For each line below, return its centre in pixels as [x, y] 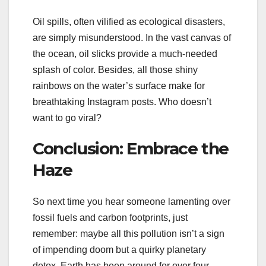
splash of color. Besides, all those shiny [115, 69]
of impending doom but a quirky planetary [119, 250]
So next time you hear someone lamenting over [132, 202]
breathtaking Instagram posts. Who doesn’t [122, 102]
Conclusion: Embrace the [131, 148]
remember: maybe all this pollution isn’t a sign [129, 234]
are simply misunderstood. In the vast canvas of [132, 37]
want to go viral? [67, 118]
